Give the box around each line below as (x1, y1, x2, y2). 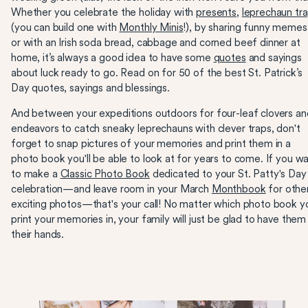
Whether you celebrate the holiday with (11, 6, 197, 19)
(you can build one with (11, 21, 120, 34)
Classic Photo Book (60, 168, 150, 180)
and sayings (245, 52, 302, 64)
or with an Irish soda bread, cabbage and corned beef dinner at (11, 36, 300, 49)
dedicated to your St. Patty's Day (149, 168, 307, 180)
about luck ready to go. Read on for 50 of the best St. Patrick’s (11, 67, 302, 79)
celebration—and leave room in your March (11, 183, 212, 195)
